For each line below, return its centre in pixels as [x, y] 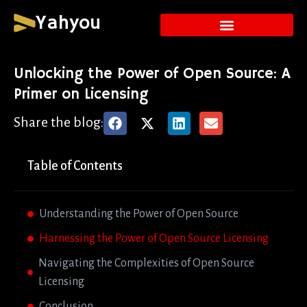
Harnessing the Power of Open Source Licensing [154, 238]
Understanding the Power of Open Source [139, 213]
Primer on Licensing [81, 95]
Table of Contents [75, 165]
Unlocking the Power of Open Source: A [152, 74]
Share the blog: [59, 122]
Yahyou [68, 24]
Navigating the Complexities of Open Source [147, 263]
